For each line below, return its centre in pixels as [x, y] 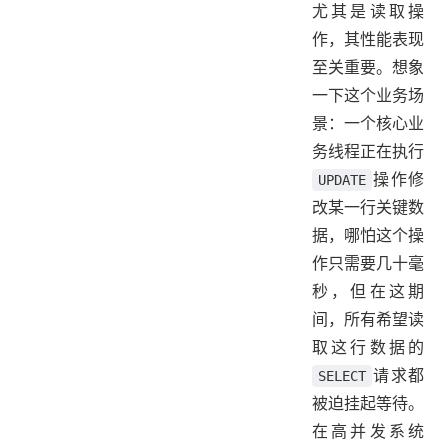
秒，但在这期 [368, 290]
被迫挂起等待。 [368, 402]
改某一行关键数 [368, 206]
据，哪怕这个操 [368, 234]
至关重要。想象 [368, 66]
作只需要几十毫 [368, 262]
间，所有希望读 [368, 318]
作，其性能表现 [368, 38]
